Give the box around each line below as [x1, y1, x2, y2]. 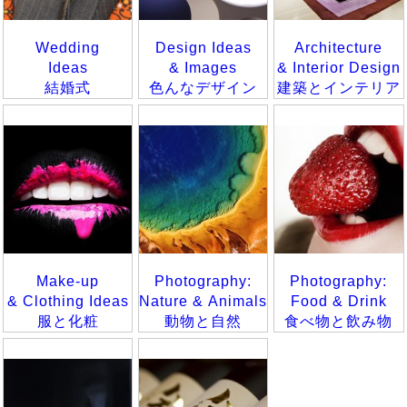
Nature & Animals [139, 293, 268, 310]
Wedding [35, 40, 101, 56]
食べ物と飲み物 [284, 313, 393, 330]
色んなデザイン [149, 80, 258, 96]
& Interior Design [276, 60, 401, 76]
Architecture [294, 40, 383, 56]
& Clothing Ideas [6, 293, 129, 310]
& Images [169, 60, 238, 76]
